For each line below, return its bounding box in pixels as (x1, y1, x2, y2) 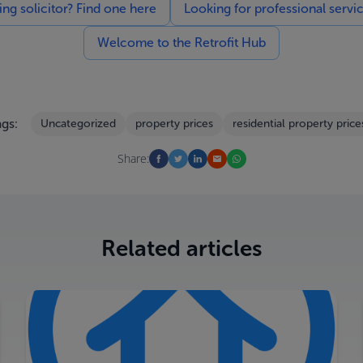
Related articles (100, 235, 263, 262)
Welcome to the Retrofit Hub (97, 35, 266, 50)
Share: (117, 151, 149, 166)
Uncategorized (40, 117, 116, 130)
